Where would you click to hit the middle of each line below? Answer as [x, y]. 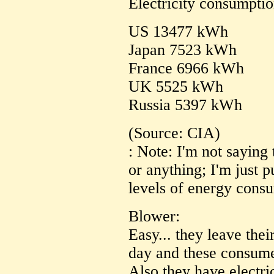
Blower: [154, 217]
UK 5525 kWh [176, 87]
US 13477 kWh [178, 32]
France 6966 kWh [186, 68]
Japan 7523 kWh [183, 50]
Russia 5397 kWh [185, 105]
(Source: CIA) [174, 133]
